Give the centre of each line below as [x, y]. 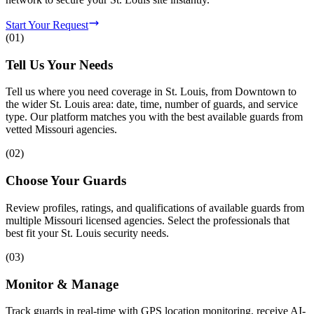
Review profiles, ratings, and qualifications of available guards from [155, 207]
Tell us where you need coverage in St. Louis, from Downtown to [151, 92]
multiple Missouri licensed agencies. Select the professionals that [148, 220]
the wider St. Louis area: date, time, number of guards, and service [152, 104]
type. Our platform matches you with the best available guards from [154, 117]
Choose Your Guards [66, 181]
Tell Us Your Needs [59, 64]
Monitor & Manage [62, 284]
